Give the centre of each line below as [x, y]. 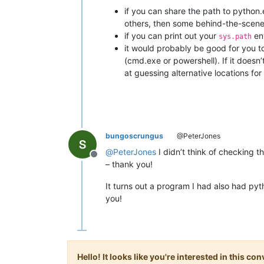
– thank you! [129, 164]
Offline [108, 160]
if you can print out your [171, 35]
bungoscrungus [134, 136]
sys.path [235, 36]
